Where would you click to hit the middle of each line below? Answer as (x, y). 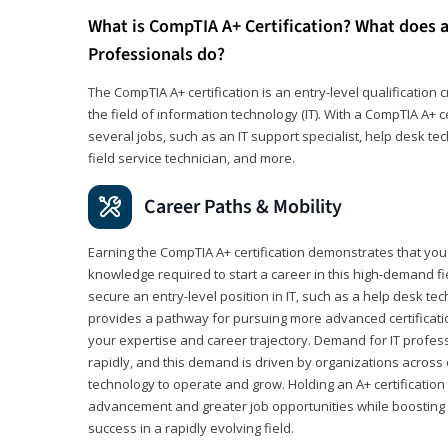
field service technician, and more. (191, 157)
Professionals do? (156, 54)
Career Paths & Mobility (243, 206)
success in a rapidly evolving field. (191, 427)
